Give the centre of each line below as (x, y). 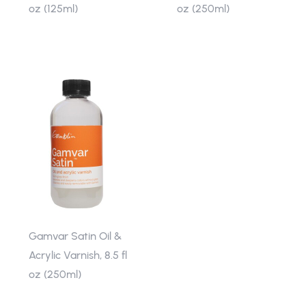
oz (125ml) (53, 9)
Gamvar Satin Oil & (75, 236)
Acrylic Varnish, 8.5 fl (78, 255)
